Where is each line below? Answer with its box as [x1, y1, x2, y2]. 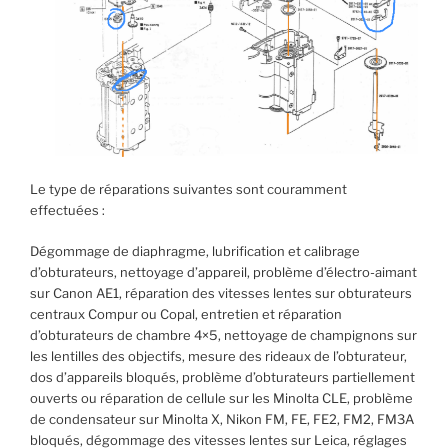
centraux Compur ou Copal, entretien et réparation [30, 305, 342, 322]
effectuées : [30, 202, 105, 219]
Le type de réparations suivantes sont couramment [30, 181, 347, 198]
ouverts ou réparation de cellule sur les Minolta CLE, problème [30, 389, 413, 406]
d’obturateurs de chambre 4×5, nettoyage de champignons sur [30, 326, 417, 343]
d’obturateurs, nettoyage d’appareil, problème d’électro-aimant [30, 263, 417, 280]
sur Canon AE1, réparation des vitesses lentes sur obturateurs [30, 284, 412, 301]
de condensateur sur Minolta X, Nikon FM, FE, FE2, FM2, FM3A [30, 410, 414, 427]
